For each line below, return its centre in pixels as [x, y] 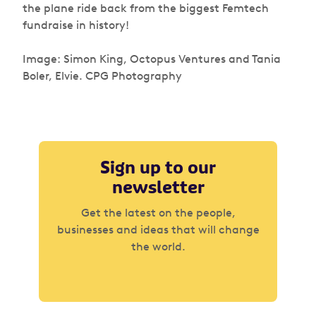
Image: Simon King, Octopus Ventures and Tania [152, 59]
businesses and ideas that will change [158, 230]
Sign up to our [158, 168]
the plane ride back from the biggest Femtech [146, 8]
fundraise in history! [76, 25]
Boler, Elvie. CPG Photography [102, 76]
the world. [158, 247]
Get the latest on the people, [158, 213]
